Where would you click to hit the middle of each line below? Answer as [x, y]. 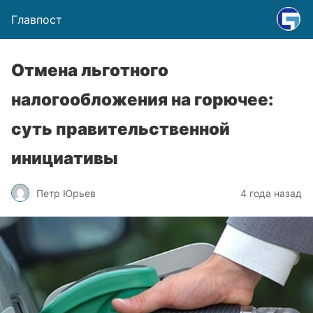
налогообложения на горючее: [143, 100]
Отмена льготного [90, 70]
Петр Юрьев [66, 193]
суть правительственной [121, 129]
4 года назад [271, 193]
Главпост [37, 20]
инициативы [65, 158]
